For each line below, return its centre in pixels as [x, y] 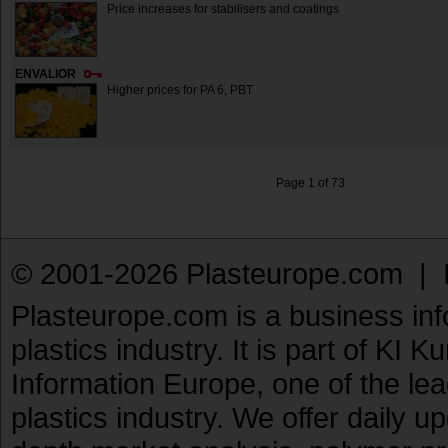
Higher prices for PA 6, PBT [180, 90]
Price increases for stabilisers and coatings [223, 9]
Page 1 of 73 [310, 183]
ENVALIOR [45, 74]
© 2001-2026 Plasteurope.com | [227, 274]
